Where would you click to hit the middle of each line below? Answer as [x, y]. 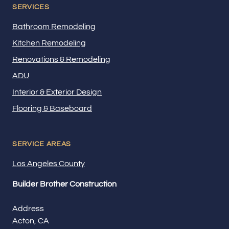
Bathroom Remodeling [54, 26]
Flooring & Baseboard [52, 108]
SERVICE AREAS [42, 144]
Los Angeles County [49, 163]
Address [28, 208]
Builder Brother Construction [64, 184]
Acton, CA [31, 221]
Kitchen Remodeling [49, 43]
